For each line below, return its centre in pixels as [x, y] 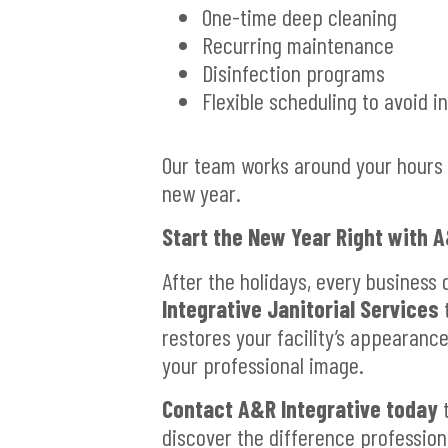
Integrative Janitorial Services [300, 309]
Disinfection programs [293, 73]
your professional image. [263, 365]
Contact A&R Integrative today [300, 409]
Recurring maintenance [298, 45]
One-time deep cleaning [299, 17]
